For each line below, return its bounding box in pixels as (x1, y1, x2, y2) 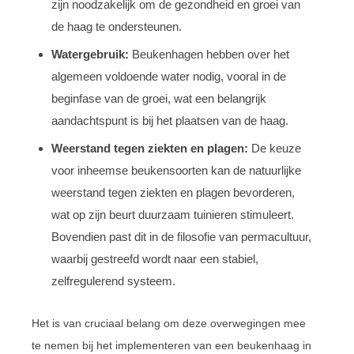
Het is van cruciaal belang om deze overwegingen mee (32, 316, 306, 330)
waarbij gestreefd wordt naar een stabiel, (51, 251, 258, 265)
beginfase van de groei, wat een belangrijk (51, 91, 266, 105)
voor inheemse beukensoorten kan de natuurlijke (51, 163, 301, 177)
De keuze (248, 141, 301, 155)
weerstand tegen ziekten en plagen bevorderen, (51, 185, 295, 199)
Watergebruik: (51, 47, 129, 61)
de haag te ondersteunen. (51, 19, 182, 33)
